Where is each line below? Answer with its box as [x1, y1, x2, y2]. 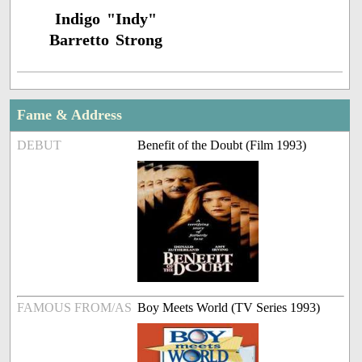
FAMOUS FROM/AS [17, 301, 133, 315]
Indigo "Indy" [55, 10, 158, 28]
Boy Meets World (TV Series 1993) [137, 301, 321, 315]
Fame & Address [17, 107, 123, 124]
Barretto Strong [49, 31, 163, 49]
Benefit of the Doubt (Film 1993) [137, 138, 307, 153]
